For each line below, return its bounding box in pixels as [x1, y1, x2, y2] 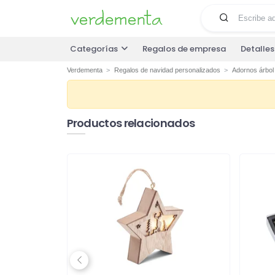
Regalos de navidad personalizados [114, 66, 220, 74]
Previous [78, 259, 113, 271]
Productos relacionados [66, 115, 195, 131]
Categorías [70, 43, 118, 55]
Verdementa [66, 66, 103, 74]
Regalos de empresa [142, 43, 226, 55]
